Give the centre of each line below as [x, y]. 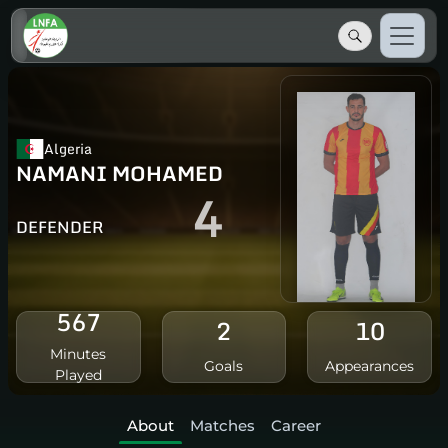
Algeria [68, 149]
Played [78, 374]
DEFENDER [60, 227]
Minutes [78, 353]
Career [296, 425]
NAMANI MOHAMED [119, 174]
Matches [222, 425]
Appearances [370, 365]
